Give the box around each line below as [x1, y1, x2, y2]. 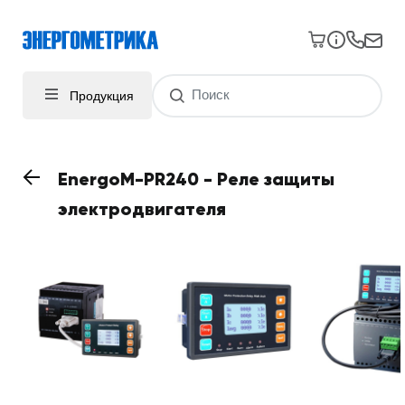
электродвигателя [58, 198, 226, 221]
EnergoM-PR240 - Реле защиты [58, 168, 334, 191]
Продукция [70, 88, 134, 103]
